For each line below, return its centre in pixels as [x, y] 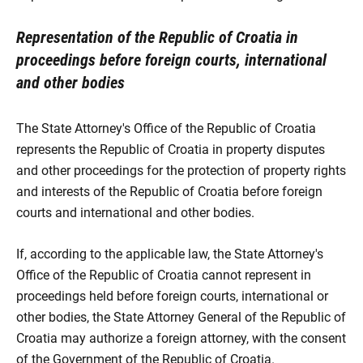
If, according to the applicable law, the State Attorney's [170, 254]
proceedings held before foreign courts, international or [172, 296]
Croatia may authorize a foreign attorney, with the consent [181, 338]
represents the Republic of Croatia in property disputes [171, 149]
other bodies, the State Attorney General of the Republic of [181, 317]
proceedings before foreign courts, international [171, 60]
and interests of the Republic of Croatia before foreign [169, 192]
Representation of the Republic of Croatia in [157, 37]
